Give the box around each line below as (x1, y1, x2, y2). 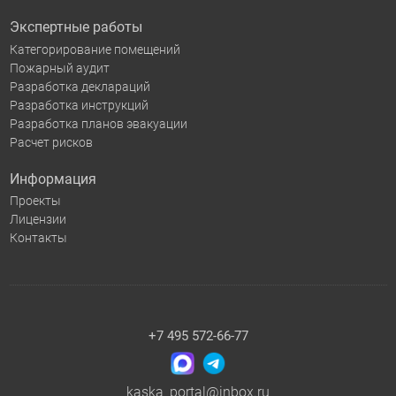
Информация (9, 170, 96, 187)
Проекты (9, 194, 61, 209)
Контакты (9, 231, 67, 246)
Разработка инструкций (9, 97, 148, 112)
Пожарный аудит (9, 60, 110, 75)
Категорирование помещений (9, 42, 180, 57)
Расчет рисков (9, 134, 93, 149)
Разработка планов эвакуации (9, 116, 187, 131)
